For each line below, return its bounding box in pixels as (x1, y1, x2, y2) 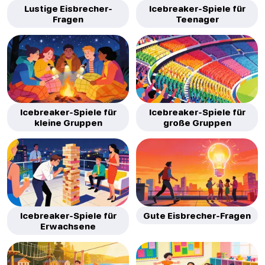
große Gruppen (163, 117, 231, 128)
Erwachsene (40, 221, 96, 232)
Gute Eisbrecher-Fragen (143, 210, 251, 221)
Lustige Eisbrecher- (24, 3, 112, 14)
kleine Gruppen (34, 117, 102, 128)
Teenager (175, 14, 219, 25)
